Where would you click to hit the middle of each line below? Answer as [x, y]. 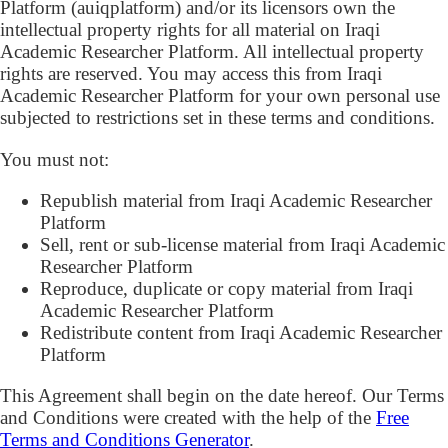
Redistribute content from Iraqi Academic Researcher [241, 332]
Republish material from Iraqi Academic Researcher [236, 200]
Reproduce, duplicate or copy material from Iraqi [226, 288]
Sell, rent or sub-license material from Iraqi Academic [242, 244]
